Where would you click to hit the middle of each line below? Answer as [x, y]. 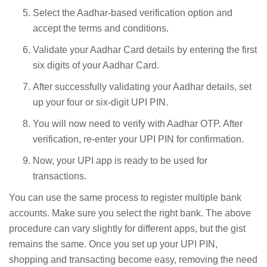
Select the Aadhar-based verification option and [133, 13]
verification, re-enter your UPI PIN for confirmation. [138, 139]
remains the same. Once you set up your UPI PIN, [113, 244]
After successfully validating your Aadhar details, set [142, 86]
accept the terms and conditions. [101, 28]
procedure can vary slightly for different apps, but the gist [127, 228]
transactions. [60, 176]
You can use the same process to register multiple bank [125, 197]
